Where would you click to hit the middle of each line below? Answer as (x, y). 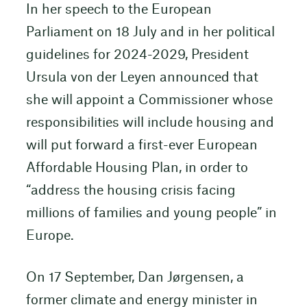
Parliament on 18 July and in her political (150, 32)
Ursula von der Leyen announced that (142, 77)
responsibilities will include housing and (150, 123)
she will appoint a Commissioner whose (149, 100)
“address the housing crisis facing (131, 191)
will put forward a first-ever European (142, 145)
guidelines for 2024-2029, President (137, 55)
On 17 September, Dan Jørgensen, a (135, 278)
